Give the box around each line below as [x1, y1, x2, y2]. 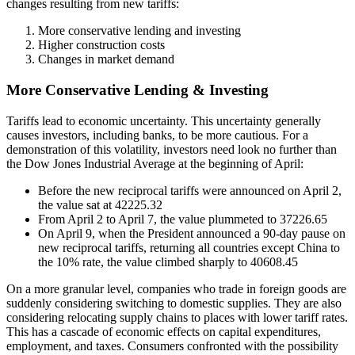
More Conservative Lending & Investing [6, 81, 269, 98]
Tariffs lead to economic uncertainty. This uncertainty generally [6, 113, 321, 128]
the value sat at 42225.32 [38, 197, 162, 212]
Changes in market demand [38, 52, 174, 67]
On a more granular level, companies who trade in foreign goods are [6, 281, 346, 296]
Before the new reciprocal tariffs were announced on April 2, [38, 183, 342, 197]
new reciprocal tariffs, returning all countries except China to [38, 240, 340, 254]
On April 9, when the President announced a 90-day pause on [38, 226, 345, 240]
